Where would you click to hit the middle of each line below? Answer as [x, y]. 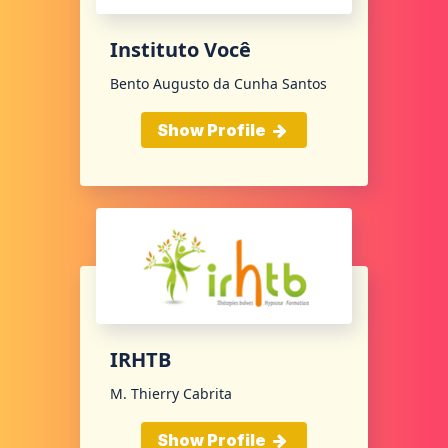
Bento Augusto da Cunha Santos [218, 83]
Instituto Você [180, 49]
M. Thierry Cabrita [171, 394]
